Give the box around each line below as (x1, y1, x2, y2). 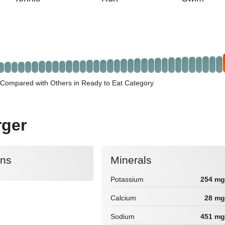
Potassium (110, 175, 144, 184)
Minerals (120, 154, 152, 166)
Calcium (110, 194, 137, 202)
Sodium (110, 212, 135, 221)
